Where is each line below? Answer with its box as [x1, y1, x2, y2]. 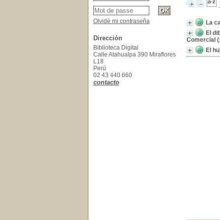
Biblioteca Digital [93, 44, 138, 51]
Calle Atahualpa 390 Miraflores [93, 51, 176, 58]
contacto [93, 79, 119, 86]
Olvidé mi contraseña [93, 18, 150, 25]
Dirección [93, 34, 122, 42]
